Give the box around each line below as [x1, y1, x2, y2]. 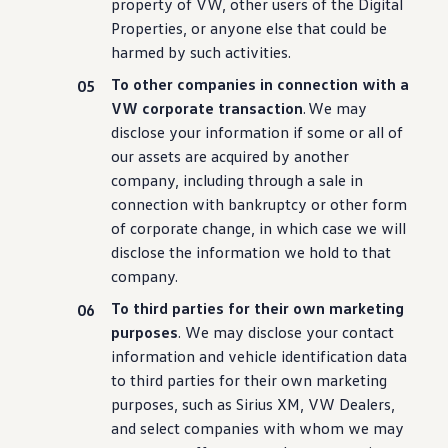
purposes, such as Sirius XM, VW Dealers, [111, 394, 396, 414]
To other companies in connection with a [111, 74, 410, 94]
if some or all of [289, 122, 404, 142]
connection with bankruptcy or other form [111, 194, 408, 214]
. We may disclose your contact [178, 322, 395, 342]
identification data [277, 346, 408, 366]
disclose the [111, 242, 193, 262]
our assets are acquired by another [111, 146, 350, 166]
